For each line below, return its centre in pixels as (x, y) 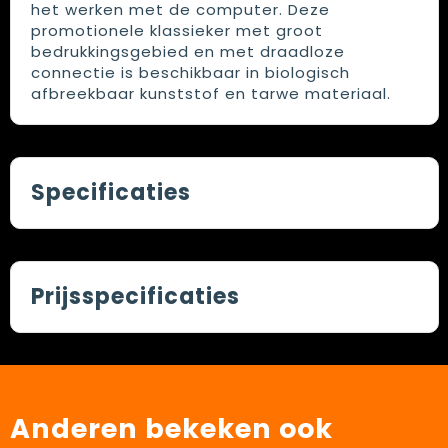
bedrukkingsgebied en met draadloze (187, 52)
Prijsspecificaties (135, 297)
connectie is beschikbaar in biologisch (190, 73)
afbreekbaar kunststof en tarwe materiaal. (210, 94)
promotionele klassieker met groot (176, 31)
